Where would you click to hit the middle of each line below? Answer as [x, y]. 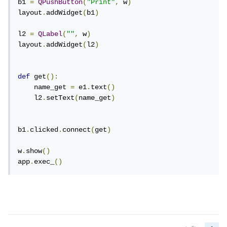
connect [79, 130]
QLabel [52, 34]
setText [62, 98]
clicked [46, 130]
